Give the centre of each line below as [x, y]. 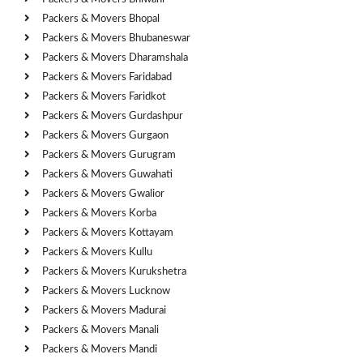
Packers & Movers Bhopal [101, 19]
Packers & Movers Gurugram [109, 155]
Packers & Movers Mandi [100, 349]
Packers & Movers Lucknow [106, 291]
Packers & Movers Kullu [97, 252]
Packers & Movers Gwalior [103, 194]
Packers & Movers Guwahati [107, 174]
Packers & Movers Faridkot [104, 96]
